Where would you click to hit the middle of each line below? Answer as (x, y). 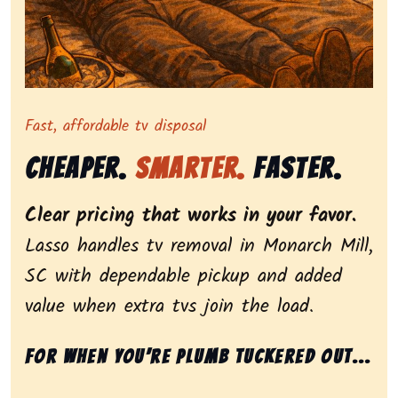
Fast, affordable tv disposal (115, 127)
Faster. (294, 169)
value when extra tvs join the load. (169, 307)
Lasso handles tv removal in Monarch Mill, (199, 247)
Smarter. (190, 169)
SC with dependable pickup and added (183, 277)
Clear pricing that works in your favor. (191, 217)
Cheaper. (80, 169)
